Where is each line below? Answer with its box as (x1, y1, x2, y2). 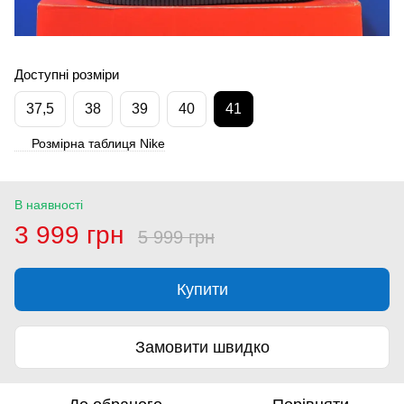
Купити (176, 280, 228, 299)
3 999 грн (14, 221, 124, 250)
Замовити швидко (134, 337, 270, 356)
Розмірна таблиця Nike (32, 136, 165, 151)
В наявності (14, 197, 83, 213)
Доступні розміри (14, 67, 119, 83)
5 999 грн (138, 227, 215, 248)
